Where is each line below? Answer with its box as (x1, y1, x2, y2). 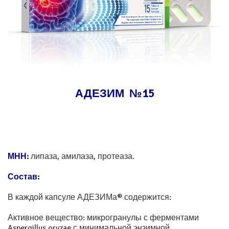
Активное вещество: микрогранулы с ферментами (8, 213, 199, 223)
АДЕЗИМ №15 (75, 86, 154, 101)
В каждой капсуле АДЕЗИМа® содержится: (8, 192, 171, 203)
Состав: (8, 172, 39, 182)
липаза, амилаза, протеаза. (29, 151, 134, 162)
